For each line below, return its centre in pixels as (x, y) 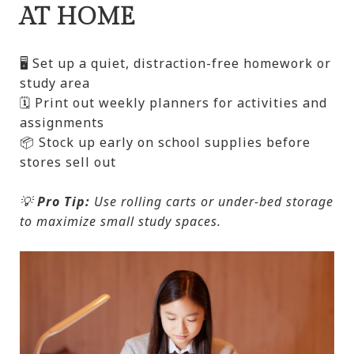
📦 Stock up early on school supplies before (165, 143)
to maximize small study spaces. (121, 222)
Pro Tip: (64, 202)
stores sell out (68, 162)
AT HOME (78, 18)
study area (55, 83)
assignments (62, 123)
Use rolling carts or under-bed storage (212, 202)
